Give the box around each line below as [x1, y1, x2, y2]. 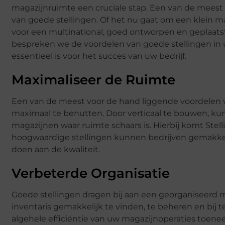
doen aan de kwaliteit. [12, 144, 100, 154]
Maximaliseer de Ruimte [12, 71, 175, 88]
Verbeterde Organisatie [12, 165, 170, 181]
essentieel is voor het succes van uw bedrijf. [12, 51, 186, 61]
